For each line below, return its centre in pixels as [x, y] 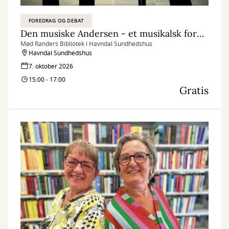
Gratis [194, 90]
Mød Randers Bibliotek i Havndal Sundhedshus [86, 44]
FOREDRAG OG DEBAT [56, 21]
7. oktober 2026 [51, 67]
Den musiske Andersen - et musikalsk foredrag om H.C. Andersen [200, 34]
